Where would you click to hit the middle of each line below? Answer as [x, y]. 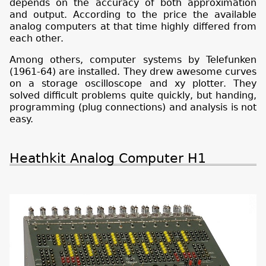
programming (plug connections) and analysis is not [133, 107]
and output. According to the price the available [133, 15]
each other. [37, 39]
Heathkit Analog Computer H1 [108, 158]
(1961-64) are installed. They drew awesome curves [133, 72]
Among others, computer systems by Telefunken [133, 60]
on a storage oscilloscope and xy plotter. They [133, 84]
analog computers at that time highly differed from [133, 27]
